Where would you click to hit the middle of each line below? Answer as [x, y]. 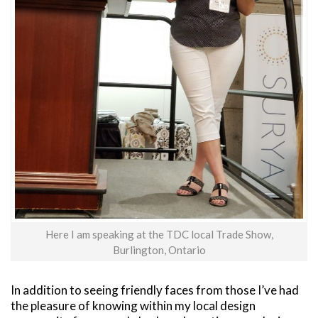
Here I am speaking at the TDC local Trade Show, [159, 234]
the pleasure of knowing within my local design [133, 305]
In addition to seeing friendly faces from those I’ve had [155, 290]
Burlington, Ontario [159, 250]
